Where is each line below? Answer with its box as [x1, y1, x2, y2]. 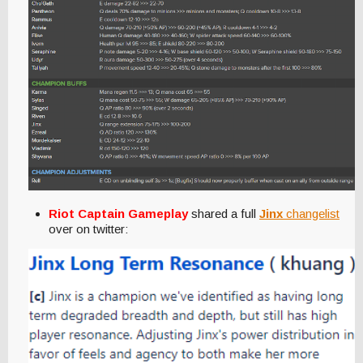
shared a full [188, 207, 259, 221]
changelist [286, 207, 340, 221]
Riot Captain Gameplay [49, 207, 188, 221]
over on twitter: [49, 222, 128, 237]
